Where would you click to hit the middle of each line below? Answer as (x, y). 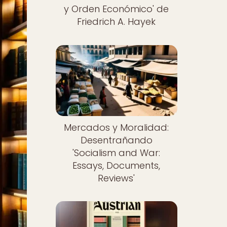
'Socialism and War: (117, 153)
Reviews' (117, 178)
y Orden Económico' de (117, 9)
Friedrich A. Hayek (117, 22)
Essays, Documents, (117, 165)
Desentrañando (116, 140)
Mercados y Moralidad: (117, 127)
